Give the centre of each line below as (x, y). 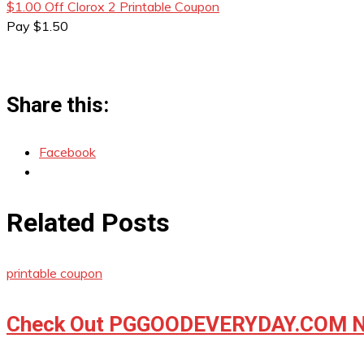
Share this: (58, 105)
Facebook (67, 152)
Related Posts (88, 222)
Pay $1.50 (37, 26)
